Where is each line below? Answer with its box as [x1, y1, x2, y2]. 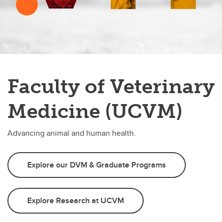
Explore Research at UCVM [27, 195, 124, 206]
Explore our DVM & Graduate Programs [27, 159, 166, 170]
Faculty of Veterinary [7, 74, 215, 98]
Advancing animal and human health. [7, 127, 136, 139]
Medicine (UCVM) [7, 99, 182, 123]
